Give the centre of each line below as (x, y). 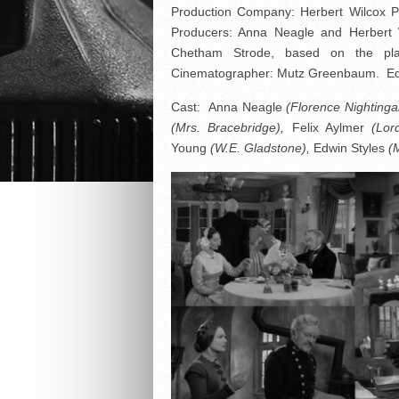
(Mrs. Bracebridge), (228, 127)
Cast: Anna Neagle (229, 107)
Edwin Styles (349, 148)
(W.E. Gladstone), (260, 148)
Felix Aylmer (328, 127)
